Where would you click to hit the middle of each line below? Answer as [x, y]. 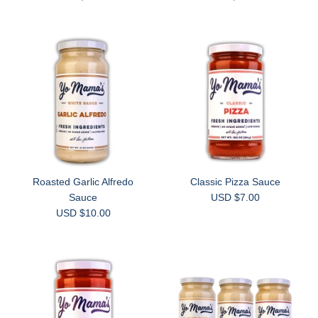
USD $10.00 [83, 213]
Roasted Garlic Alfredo [83, 181]
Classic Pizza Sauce [235, 181]
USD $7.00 [235, 197]
